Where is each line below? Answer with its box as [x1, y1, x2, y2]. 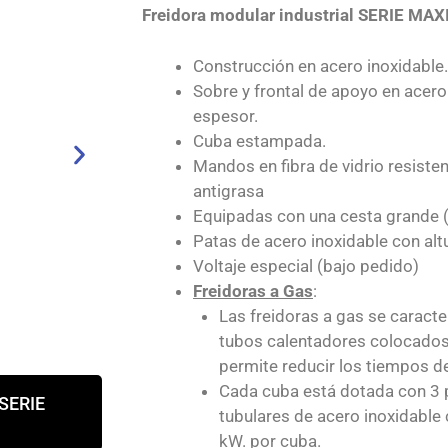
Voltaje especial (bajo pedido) [193, 255, 419, 276]
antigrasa [193, 180, 264, 201]
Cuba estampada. [193, 130, 326, 151]
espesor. [193, 105, 258, 126]
